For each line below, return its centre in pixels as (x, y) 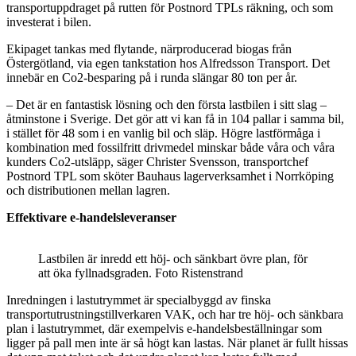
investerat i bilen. (50, 21)
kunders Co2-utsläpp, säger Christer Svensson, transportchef (157, 161)
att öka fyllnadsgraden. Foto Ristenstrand (141, 273)
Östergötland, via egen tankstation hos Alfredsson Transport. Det (168, 63)
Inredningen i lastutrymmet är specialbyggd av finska (139, 300)
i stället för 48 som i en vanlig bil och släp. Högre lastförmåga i (163, 133)
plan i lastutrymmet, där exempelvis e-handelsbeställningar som (164, 328)
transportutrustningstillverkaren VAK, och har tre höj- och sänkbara (175, 314)
